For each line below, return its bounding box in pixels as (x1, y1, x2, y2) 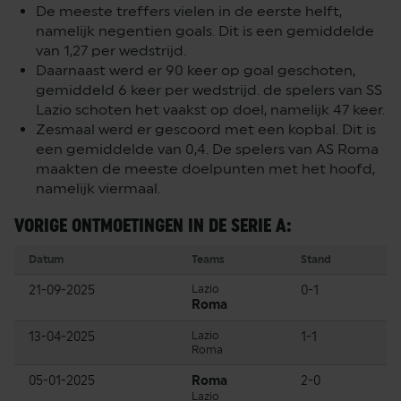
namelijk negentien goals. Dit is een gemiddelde (36, 21, 374, 39)
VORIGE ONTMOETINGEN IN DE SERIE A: (14, 214, 292, 236)
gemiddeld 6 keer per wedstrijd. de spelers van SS (36, 81, 382, 98)
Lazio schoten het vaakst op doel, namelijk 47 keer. (36, 100, 385, 118)
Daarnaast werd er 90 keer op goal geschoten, (36, 61, 355, 79)
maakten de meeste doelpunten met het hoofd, (36, 159, 375, 177)
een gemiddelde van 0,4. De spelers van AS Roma (36, 140, 379, 158)
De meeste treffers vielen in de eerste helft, (36, 2, 342, 20)
